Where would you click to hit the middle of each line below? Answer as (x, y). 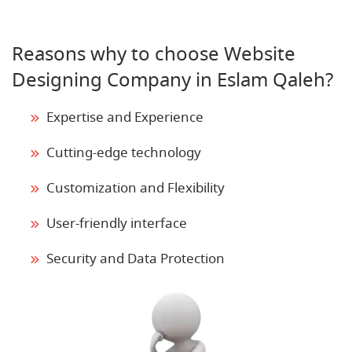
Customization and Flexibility (136, 188)
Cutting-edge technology (124, 152)
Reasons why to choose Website (154, 54)
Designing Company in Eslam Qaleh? (172, 80)
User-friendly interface (117, 223)
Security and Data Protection (136, 258)
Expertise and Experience (125, 117)
